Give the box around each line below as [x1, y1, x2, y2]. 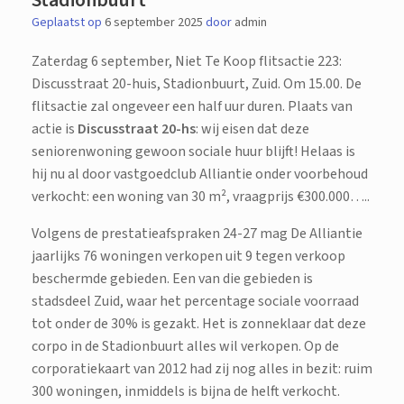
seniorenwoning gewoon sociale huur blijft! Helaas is [32, 141, 355, 161]
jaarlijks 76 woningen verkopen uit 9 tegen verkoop [32, 245, 345, 266]
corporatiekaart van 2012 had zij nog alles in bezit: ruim [32, 358, 372, 379]
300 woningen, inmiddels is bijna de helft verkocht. [32, 381, 340, 401]
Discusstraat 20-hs [78, 118, 196, 139]
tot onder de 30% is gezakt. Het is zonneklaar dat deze [32, 313, 366, 334]
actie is [32, 118, 78, 139]
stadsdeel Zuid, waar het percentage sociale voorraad [32, 290, 359, 311]
